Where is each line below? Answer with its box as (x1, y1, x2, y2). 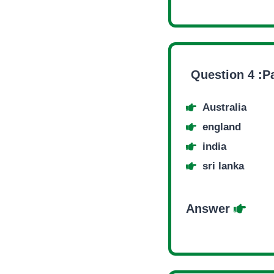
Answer (186, 202, 234, 215)
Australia (202, 102, 246, 113)
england (202, 121, 241, 133)
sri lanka (202, 160, 244, 172)
